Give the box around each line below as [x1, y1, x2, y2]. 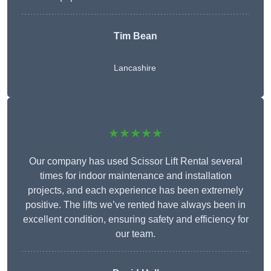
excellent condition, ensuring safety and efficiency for [22, 214, 249, 225]
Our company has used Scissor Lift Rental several [28, 156, 243, 167]
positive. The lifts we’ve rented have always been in [25, 200, 246, 211]
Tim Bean [114, 31, 157, 42]
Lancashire [114, 63, 156, 73]
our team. [116, 229, 155, 240]
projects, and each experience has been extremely [28, 185, 243, 196]
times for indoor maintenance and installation [39, 171, 232, 181]
